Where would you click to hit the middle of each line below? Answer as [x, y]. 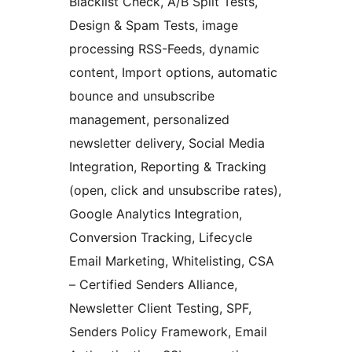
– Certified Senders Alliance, [153, 285]
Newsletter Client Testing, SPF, [160, 308]
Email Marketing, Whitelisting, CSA [172, 261]
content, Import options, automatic [173, 73]
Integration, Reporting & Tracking [168, 167]
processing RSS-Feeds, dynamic [164, 49]
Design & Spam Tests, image [154, 26]
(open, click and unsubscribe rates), [175, 191]
